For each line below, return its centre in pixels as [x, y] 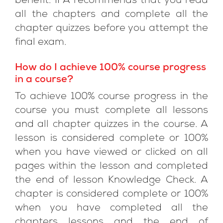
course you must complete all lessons [111, 111]
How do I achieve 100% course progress [111, 68]
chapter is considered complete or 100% [111, 195]
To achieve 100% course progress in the [111, 97]
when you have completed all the [111, 209]
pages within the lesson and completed [111, 167]
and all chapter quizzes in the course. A [111, 125]
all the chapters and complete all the [111, 15]
